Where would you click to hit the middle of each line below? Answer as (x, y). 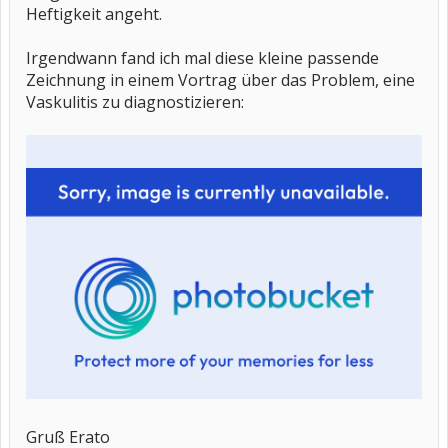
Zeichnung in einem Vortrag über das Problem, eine (220, 80)
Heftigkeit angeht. (94, 14)
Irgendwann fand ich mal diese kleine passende (202, 58)
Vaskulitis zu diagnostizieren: (135, 102)
